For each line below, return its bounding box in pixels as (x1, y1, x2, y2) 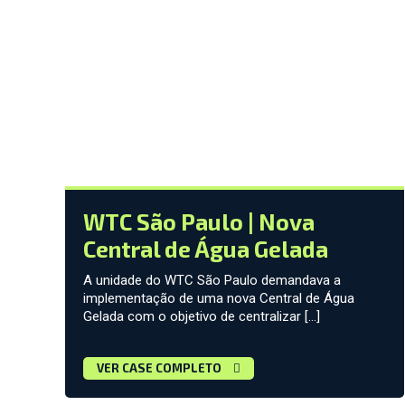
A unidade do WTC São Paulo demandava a (83, 272, 341, 289)
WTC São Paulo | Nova (83, 208, 315, 236)
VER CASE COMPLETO (97, 361, 224, 376)
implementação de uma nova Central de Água (83, 290, 354, 307)
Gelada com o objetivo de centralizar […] (83, 308, 320, 325)
